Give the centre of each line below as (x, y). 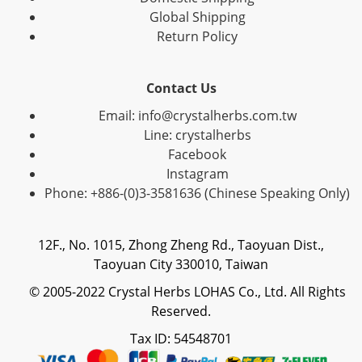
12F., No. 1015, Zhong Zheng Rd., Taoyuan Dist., (181, 245)
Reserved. (181, 311)
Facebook (197, 154)
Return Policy (197, 36)
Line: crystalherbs (197, 135)
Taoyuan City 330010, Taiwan (181, 264)
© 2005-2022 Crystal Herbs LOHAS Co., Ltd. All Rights (181, 292)
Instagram (197, 174)
